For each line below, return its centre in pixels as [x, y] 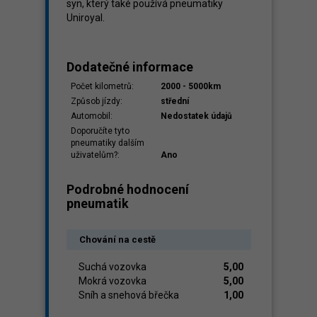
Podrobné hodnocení [128, 189]
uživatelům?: [95, 155]
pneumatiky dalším [108, 143]
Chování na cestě [117, 240]
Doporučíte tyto [100, 131]
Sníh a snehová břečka [129, 295]
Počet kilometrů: [102, 86]
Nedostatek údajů [196, 116]
